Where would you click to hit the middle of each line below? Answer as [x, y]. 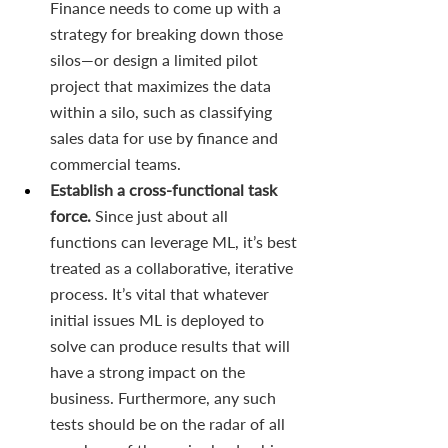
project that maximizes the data [162, 85]
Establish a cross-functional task [165, 189]
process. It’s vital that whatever [161, 293]
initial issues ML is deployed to [159, 319]
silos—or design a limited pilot [156, 59]
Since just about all [163, 215]
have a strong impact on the [149, 371]
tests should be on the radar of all [169, 423]
